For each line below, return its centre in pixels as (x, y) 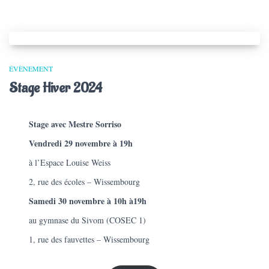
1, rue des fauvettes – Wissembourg (89, 240)
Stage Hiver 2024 (56, 88)
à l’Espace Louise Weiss (70, 163)
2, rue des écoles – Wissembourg (85, 182)
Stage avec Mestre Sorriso (75, 124)
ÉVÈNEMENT (31, 69)
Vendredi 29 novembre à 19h (81, 144)
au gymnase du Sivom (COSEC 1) (88, 220)
